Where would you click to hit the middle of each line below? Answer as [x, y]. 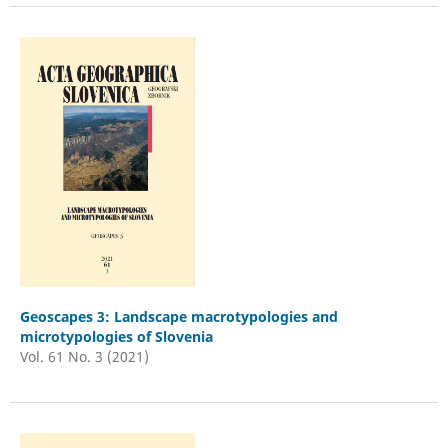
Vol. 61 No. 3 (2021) [84, 357]
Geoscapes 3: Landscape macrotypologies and [178, 317]
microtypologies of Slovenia [116, 337]
